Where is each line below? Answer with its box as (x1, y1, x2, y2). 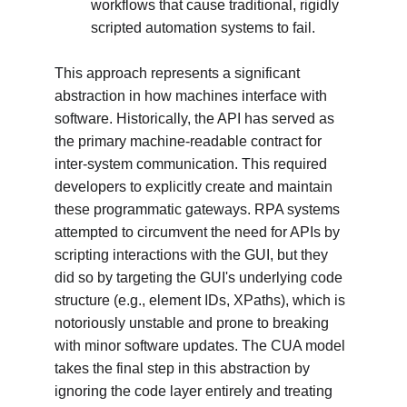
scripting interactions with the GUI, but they (55, 247, 332, 263)
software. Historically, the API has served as (55, 111, 338, 126)
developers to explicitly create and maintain (55, 179, 336, 194)
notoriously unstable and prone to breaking (55, 315, 333, 331)
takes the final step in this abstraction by (55, 361, 313, 376)
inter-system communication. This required (55, 156, 331, 172)
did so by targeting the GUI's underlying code (55, 270, 346, 285)
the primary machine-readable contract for (55, 134, 325, 149)
